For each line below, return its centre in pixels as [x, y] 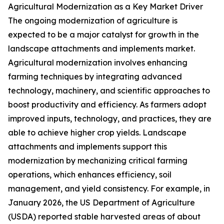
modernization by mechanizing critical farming [98, 161]
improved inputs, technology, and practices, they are [110, 119]
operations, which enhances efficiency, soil [90, 175]
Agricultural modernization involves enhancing [98, 63]
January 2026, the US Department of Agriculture [101, 203]
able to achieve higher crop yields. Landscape [97, 133]
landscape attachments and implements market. [101, 49]
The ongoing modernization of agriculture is [93, 21]
